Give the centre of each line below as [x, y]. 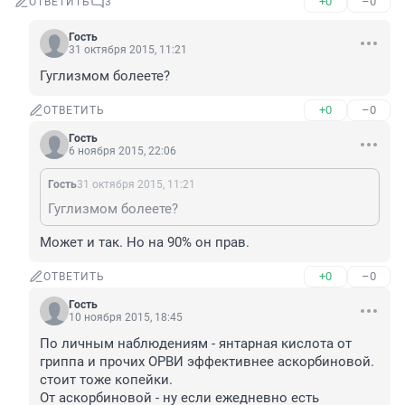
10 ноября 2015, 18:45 [126, 318]
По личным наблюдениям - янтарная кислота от [196, 344]
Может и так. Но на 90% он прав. [145, 243]
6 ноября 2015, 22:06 [122, 151]
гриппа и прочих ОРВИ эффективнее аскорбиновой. [207, 362]
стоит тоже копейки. [106, 380]
